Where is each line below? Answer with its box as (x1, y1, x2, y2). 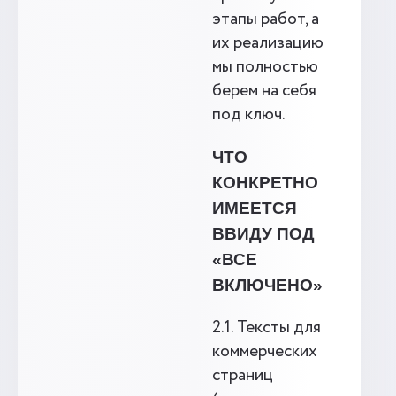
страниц (212, 363, 273, 388)
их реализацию (212, 31, 324, 56)
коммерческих (212, 339, 317, 364)
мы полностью (212, 55, 318, 80)
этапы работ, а (212, 7, 319, 32)
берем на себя (212, 79, 316, 103)
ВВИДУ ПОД (212, 225, 315, 243)
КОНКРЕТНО (212, 173, 318, 192)
